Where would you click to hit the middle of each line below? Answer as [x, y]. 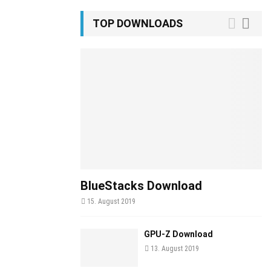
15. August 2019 [111, 201]
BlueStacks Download [141, 186]
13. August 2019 [175, 249]
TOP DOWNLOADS [138, 23]
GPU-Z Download [178, 234]
